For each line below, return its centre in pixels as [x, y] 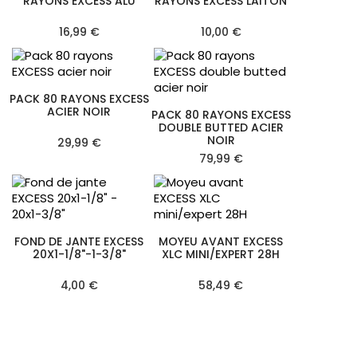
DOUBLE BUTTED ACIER [221, 127]
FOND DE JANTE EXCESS [79, 241]
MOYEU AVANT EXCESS [221, 241]
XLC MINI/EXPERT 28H [221, 254]
